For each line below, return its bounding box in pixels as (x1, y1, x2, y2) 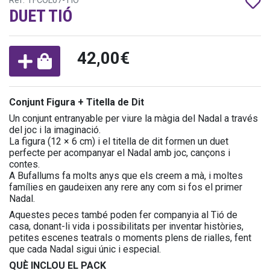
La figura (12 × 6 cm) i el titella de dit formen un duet (9, 135, 228, 147)
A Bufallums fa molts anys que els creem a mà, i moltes (9, 169, 243, 181)
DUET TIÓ (9, 6, 72, 27)
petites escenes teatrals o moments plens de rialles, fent (9, 231, 251, 243)
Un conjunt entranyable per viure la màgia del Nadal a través (9, 112, 258, 124)
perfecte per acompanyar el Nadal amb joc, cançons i (9, 146, 230, 159)
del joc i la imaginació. (9, 124, 101, 136)
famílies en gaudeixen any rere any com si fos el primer (9, 181, 242, 193)
